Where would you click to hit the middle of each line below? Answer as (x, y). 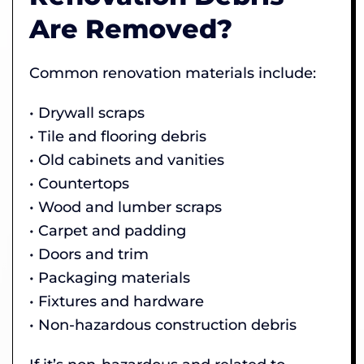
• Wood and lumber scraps (126, 207)
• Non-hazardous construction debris (163, 325)
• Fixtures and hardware (117, 301)
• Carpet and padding (108, 230)
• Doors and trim (89, 254)
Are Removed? (131, 28)
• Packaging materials (110, 277)
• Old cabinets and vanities (127, 160)
